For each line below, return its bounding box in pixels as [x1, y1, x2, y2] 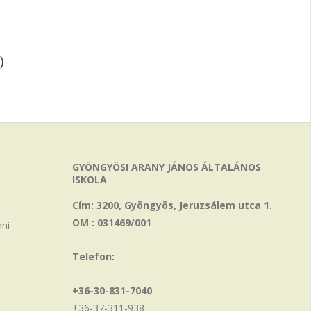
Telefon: [72, 250, 115, 263]
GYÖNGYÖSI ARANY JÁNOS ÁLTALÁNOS [72, 160, 262, 174]
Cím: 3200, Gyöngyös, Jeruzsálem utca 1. [72, 199, 273, 212]
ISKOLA [72, 173, 108, 186]
